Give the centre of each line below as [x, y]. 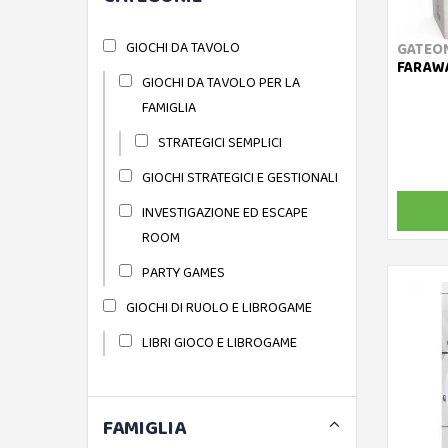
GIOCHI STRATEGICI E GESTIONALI [239, 177]
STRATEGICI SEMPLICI [219, 142]
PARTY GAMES [183, 272]
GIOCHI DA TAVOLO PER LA [220, 82]
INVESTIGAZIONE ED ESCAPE [224, 212]
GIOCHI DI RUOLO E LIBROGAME [218, 307]
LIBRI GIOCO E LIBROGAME [219, 342]
